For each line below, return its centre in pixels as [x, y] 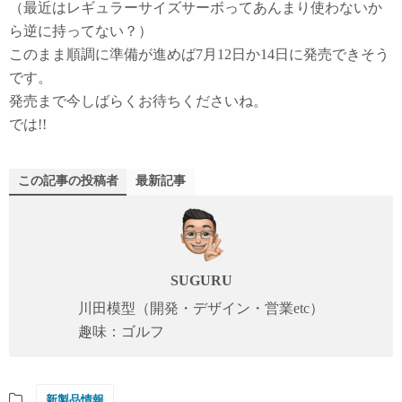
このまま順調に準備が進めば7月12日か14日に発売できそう [199, 54]
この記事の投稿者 [68, 180]
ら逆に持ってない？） [81, 31]
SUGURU [201, 280]
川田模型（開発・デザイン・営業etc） [201, 308]
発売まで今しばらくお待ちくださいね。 [138, 100]
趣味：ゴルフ [121, 331]
